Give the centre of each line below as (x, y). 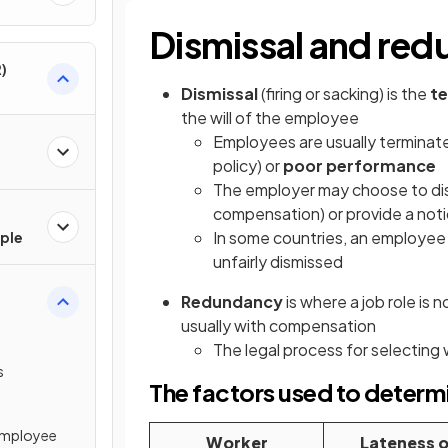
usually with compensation (278, 325)
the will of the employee (270, 117)
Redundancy (233, 301)
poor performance (359, 165)
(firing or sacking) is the (344, 93)
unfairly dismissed (278, 261)
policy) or (248, 165)
